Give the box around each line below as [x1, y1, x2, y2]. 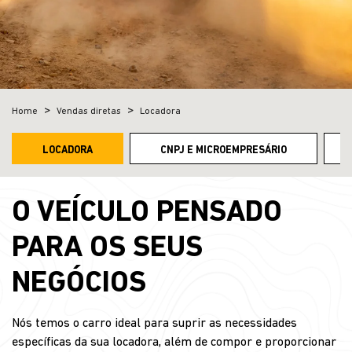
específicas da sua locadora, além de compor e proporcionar [12, 336, 336, 349]
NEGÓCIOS [12, 269, 146, 299]
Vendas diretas [57, 107, 121, 116]
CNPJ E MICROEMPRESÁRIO [160, 145, 287, 156]
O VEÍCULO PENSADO [12, 198, 282, 229]
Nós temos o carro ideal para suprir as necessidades [12, 317, 297, 330]
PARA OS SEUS [12, 233, 203, 264]
